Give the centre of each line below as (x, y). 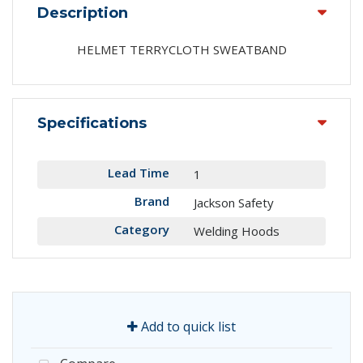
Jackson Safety (234, 202)
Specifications (92, 123)
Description (83, 13)
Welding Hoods (237, 231)
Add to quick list (187, 326)
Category (142, 229)
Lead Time (139, 172)
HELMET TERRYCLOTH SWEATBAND (181, 49)
